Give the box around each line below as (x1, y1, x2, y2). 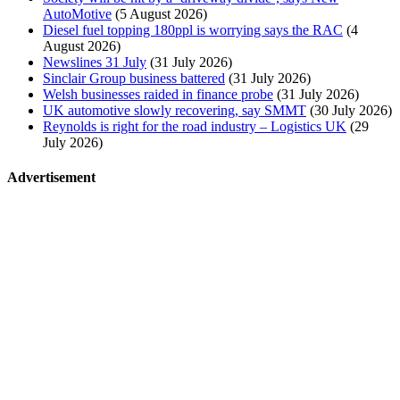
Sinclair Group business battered (43, 70, 225, 86)
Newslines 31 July (43, 54, 146, 70)
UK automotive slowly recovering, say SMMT (43, 102, 306, 118)
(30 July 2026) (310, 102, 392, 118)
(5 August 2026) (115, 5, 207, 21)
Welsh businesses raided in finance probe (43, 86, 273, 102)
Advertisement (7, 170, 96, 186)
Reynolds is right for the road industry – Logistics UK (43, 118, 346, 134)
